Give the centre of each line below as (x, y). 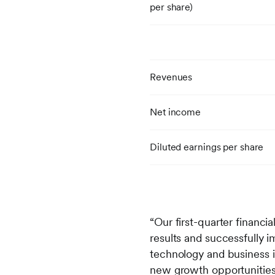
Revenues (171, 77)
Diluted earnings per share (207, 147)
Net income (175, 112)
